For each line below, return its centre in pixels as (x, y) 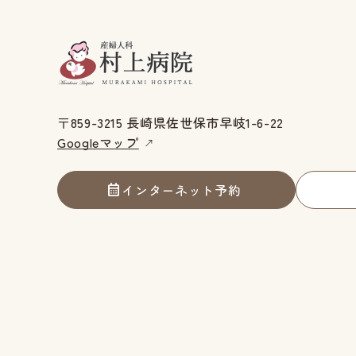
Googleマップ (98, 142)
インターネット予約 (182, 190)
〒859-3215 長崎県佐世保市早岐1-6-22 (170, 122)
